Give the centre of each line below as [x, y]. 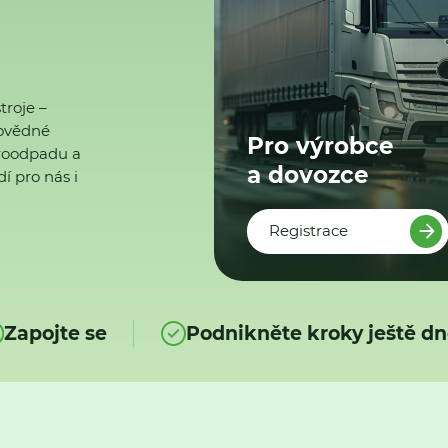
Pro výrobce [321, 145]
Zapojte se [55, 334]
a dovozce [308, 174]
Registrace [309, 231]
